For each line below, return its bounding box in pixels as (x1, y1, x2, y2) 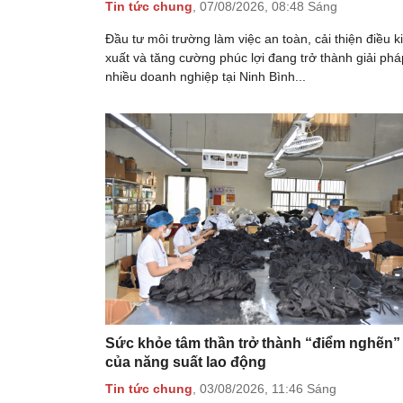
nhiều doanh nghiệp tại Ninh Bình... (105, 69, 306, 85)
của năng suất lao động (105, 354, 266, 371)
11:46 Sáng (272, 381, 336, 396)
